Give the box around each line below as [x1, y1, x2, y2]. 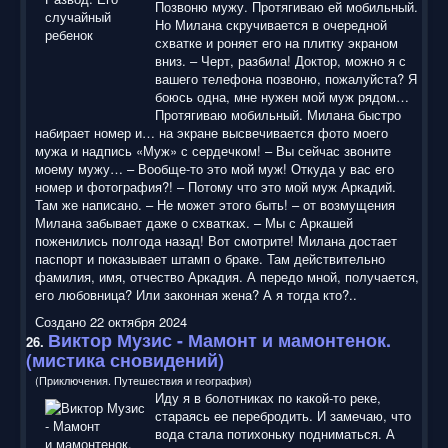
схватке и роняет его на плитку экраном [155, 32, 398, 52]
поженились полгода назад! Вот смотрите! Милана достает [35, 230, 397, 250]
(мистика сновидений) [26, 346, 224, 373]
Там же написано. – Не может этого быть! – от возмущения [35, 194, 395, 214]
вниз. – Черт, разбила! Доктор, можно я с [155, 50, 406, 70]
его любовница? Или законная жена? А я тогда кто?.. [35, 284, 357, 304]
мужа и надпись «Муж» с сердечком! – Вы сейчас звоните [35, 140, 391, 160]
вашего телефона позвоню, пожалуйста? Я [155, 68, 417, 88]
